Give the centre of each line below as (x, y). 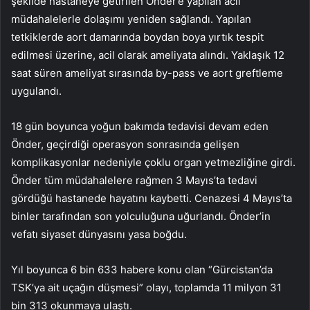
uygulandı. (36, 91)
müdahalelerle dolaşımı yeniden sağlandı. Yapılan (131, 19)
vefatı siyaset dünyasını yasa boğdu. (99, 234)
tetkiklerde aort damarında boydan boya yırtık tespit (137, 37)
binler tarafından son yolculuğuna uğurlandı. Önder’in (141, 216)
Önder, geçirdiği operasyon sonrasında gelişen (125, 144)
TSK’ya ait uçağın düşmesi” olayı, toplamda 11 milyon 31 (146, 287)
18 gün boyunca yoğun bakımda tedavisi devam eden (140, 126)
